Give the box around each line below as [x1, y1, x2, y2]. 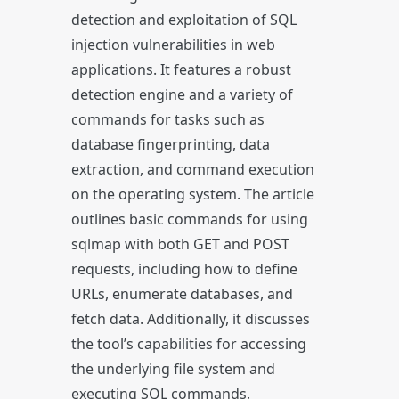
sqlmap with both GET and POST [71, 234, 289, 254]
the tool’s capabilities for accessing [71, 334, 306, 354]
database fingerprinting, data [71, 134, 270, 154]
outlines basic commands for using [71, 209, 308, 229]
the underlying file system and [71, 359, 275, 379]
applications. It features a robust [71, 60, 291, 79]
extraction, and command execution [71, 159, 314, 179]
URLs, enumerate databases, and [71, 284, 293, 304]
